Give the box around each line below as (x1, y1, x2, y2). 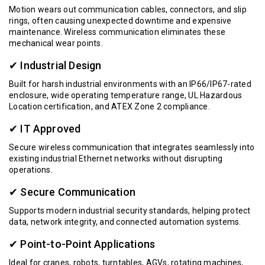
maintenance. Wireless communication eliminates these (9, 27, 225, 37)
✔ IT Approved (9, 122, 81, 135)
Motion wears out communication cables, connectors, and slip (9, 5, 247, 14)
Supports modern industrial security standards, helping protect (9, 206, 251, 215)
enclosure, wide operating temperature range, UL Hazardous (9, 91, 243, 100)
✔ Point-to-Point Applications (9, 238, 156, 250)
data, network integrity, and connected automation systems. (9, 217, 241, 227)
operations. (9, 165, 53, 174)
